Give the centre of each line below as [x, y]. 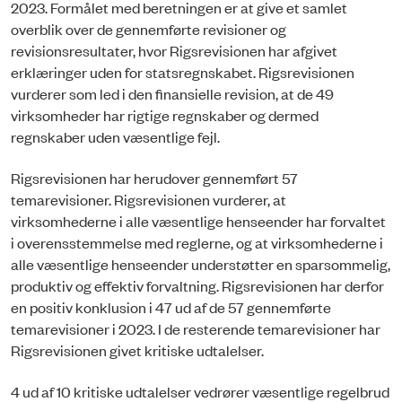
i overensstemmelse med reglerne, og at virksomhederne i [197, 243]
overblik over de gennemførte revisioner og [149, 28]
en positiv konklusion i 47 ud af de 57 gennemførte [171, 307]
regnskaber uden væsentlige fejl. [117, 136]
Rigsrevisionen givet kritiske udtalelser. [139, 350]
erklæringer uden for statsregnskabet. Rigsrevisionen [183, 71]
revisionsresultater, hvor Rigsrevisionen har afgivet [174, 50]
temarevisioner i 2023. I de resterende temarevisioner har [196, 329]
